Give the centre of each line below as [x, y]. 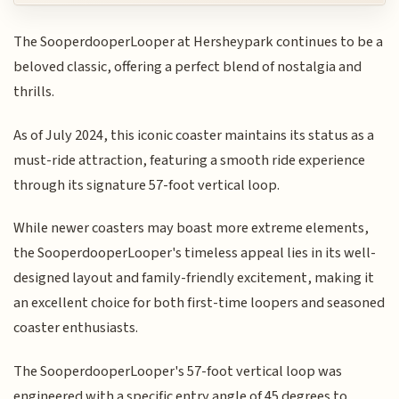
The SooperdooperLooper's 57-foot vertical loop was [178, 371]
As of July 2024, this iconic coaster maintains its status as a [194, 135]
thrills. [34, 92]
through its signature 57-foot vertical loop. [147, 185]
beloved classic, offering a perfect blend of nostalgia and [188, 67]
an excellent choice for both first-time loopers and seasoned [199, 303]
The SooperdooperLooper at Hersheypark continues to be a [199, 42]
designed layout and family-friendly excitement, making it [194, 278]
